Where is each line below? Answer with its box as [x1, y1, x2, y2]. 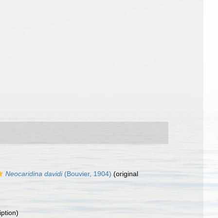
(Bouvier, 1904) [62, 170, 111, 178]
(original [111, 170, 138, 178]
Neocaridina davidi [5, 170, 62, 178]
